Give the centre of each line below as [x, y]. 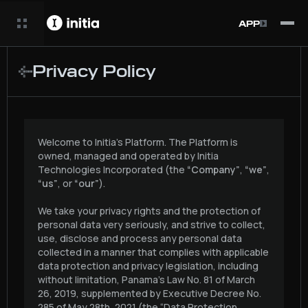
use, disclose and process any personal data [140, 238]
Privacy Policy [94, 71]
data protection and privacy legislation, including [148, 266]
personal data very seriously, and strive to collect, [152, 224]
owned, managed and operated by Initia [128, 156]
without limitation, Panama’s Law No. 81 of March [146, 279]
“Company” [213, 169]
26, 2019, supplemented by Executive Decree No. [150, 293]
